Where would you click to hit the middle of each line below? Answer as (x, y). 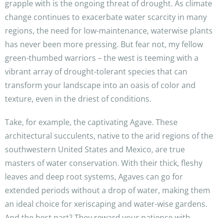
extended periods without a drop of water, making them (108, 191)
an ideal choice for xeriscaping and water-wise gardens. (106, 204)
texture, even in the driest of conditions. (78, 99)
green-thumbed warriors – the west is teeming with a (102, 58)
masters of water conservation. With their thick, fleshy (104, 163)
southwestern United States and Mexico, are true (95, 150)
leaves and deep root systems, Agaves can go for (94, 177)
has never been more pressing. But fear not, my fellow (104, 45)
